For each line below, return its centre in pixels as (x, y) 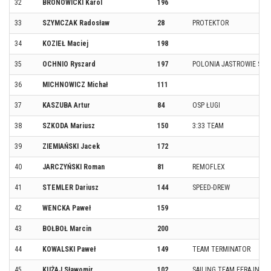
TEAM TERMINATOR (221, 249)
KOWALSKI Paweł (69, 249)
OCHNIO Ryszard (69, 64)
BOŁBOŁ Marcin (67, 228)
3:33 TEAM (208, 126)
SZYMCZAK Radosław (76, 23)
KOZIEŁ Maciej (65, 43)
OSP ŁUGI (206, 105)
